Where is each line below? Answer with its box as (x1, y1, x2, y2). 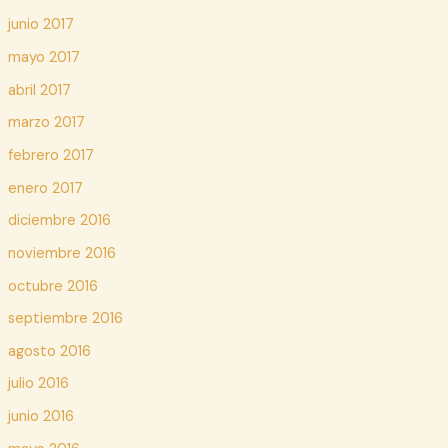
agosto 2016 (7, 341, 91, 361)
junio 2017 (7, 15, 74, 35)
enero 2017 (7, 178, 83, 198)
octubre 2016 (7, 276, 98, 296)
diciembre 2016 (7, 211, 111, 231)
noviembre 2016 (7, 243, 116, 263)
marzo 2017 (7, 113, 85, 133)
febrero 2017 (7, 145, 94, 165)
